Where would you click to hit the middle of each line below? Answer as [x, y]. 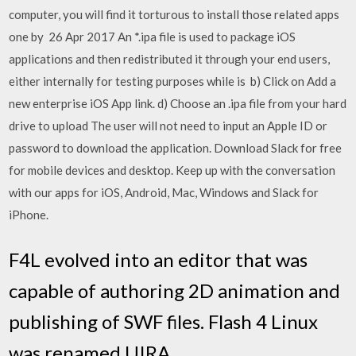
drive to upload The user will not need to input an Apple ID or [168, 126]
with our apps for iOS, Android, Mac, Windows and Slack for [164, 192]
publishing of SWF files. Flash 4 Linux [164, 321]
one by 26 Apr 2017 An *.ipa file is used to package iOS [153, 37]
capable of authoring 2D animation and [175, 290]
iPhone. [29, 215]
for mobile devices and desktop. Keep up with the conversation [172, 170]
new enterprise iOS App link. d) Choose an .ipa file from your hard [178, 103]
